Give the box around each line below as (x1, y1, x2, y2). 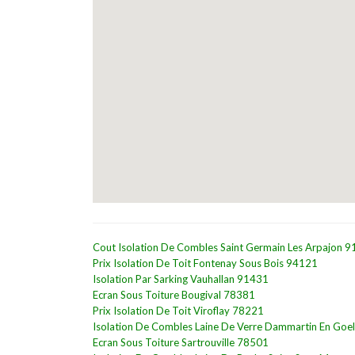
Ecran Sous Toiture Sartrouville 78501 (93, 336, 269, 349)
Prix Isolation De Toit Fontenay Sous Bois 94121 (93, 257, 318, 269)
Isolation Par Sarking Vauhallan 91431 (93, 273, 269, 285)
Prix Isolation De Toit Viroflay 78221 (93, 304, 264, 317)
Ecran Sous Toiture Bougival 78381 (93, 288, 255, 301)
